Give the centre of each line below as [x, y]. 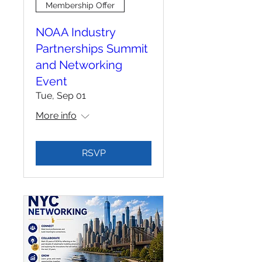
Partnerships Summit [92, 49]
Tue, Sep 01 [61, 96]
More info [56, 116]
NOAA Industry [75, 32]
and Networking [79, 65]
